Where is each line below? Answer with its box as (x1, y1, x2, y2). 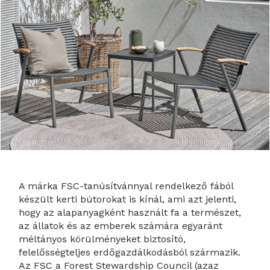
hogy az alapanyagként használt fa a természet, (19, 206, 242, 218)
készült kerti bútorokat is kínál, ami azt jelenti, (19, 193, 237, 205)
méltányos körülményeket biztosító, (19, 233, 186, 245)
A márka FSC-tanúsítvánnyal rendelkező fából (19, 180, 234, 192)
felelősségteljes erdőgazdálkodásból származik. (19, 246, 241, 258)
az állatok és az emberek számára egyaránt (19, 219, 223, 231)
